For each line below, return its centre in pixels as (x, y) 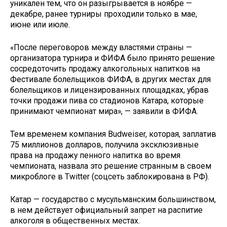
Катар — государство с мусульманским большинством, (113, 199)
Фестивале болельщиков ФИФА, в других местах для (110, 80)
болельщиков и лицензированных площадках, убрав (109, 90)
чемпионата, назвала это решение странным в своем (111, 166)
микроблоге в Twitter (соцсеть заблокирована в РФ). (110, 176)
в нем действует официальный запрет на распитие (106, 210)
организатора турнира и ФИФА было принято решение (112, 58)
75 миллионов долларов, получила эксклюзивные (104, 144)
